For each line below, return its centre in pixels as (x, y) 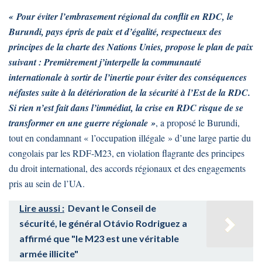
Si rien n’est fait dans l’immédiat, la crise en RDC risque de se (126, 107)
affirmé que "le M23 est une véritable (99, 238)
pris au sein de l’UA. (47, 183)
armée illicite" (49, 253)
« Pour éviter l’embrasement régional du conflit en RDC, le (121, 16)
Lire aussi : (42, 208)
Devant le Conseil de (112, 208)
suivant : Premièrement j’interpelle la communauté (105, 62)
